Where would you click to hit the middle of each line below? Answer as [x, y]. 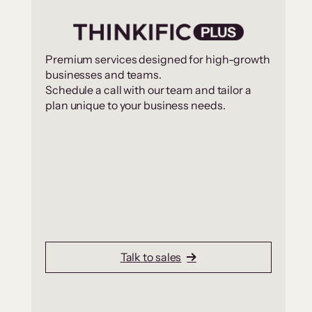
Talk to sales [151, 257]
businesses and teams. [103, 74]
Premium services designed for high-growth [158, 59]
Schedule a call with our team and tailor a [148, 89]
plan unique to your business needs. [135, 105]
